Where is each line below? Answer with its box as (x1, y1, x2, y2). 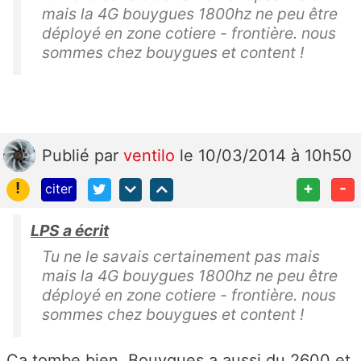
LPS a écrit (31, 220, 109, 240)
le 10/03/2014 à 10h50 (180, 145, 352, 165)
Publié (42, 145, 94, 165)
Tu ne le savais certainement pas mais (42, 246, 320, 266)
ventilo (123, 145, 180, 165)
